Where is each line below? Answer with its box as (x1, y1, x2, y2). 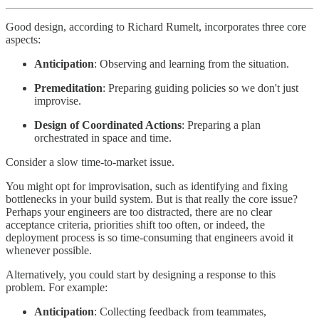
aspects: (6, 33, 41, 46)
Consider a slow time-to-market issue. (6, 155, 174, 168)
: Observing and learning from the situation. (94, 57, 289, 70)
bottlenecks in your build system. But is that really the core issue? (6, 192, 298, 205)
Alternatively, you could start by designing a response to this (6, 268, 276, 281)
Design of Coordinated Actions (34, 118, 182, 131)
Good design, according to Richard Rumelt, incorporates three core (6, 20, 306, 33)
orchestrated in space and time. (34, 131, 172, 144)
